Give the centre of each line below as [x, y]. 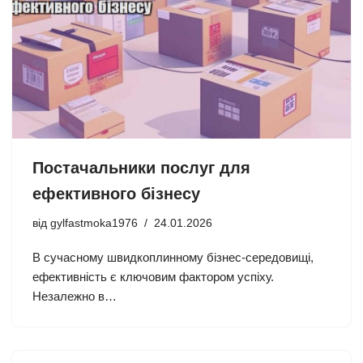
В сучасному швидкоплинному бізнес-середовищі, [173, 258]
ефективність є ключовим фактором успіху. [153, 277]
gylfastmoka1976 [94, 224]
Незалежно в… [75, 297]
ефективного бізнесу [116, 194]
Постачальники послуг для [141, 168]
